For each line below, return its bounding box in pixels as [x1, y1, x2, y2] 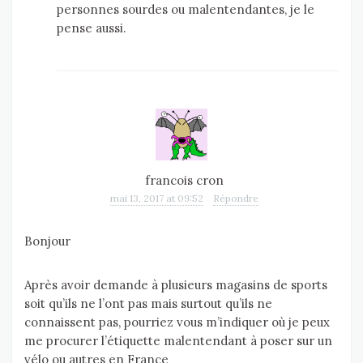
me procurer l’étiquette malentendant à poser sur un [24, 333, 332, 349]
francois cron [144, 173, 224, 189]
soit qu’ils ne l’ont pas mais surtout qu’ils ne [24, 296, 272, 312]
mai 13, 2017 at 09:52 [109, 192, 203, 205]
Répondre [212, 192, 258, 205]
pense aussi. [57, 20, 126, 36]
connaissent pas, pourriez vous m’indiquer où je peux [24, 314, 330, 331]
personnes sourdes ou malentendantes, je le [57, 2, 314, 18]
